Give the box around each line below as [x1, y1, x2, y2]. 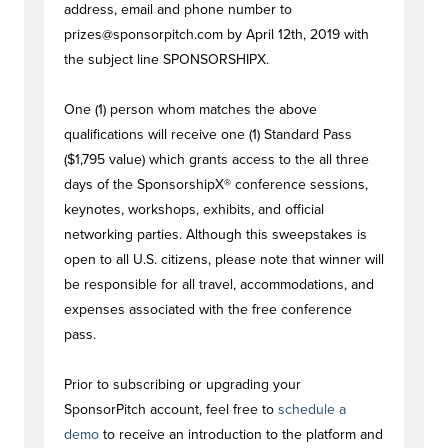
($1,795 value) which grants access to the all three [64, 151, 369, 168]
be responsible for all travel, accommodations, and [64, 276, 374, 293]
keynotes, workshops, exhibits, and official [64, 201, 324, 218]
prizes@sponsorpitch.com [64, 26, 223, 43]
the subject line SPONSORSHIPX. [64, 51, 269, 68]
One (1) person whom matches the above [64, 101, 317, 118]
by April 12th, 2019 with [223, 26, 369, 43]
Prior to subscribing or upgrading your [64, 376, 301, 393]
